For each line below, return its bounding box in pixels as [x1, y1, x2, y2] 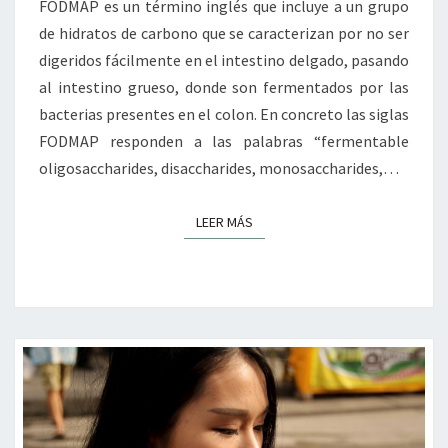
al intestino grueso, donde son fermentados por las [39, 77, 409, 98]
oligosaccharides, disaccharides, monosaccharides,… [39, 158, 399, 179]
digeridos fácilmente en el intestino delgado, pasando [39, 50, 409, 71]
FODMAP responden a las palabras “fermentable [39, 131, 409, 152]
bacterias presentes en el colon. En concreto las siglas [39, 104, 409, 125]
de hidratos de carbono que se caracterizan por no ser [39, 23, 409, 44]
